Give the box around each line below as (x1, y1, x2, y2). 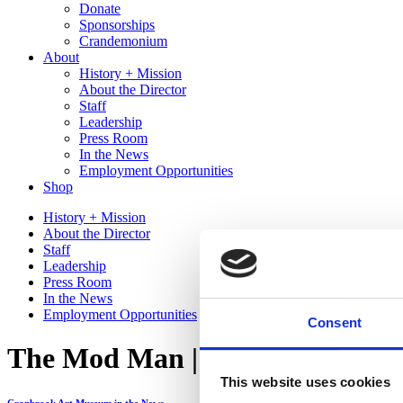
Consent (308, 315, 362, 331)
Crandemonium (79, 33, 167, 49)
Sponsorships (79, 17, 155, 32)
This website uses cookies (219, 373, 390, 390)
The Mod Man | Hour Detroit (7, 342, 364, 375)
